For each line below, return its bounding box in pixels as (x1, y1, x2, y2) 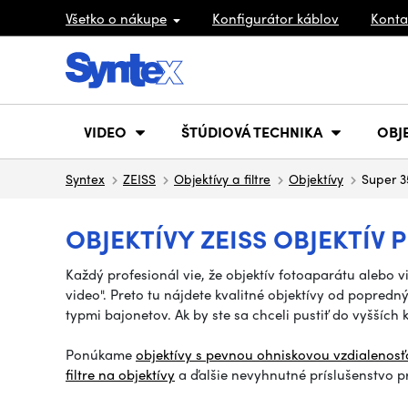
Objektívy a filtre (174, 169, 270, 188)
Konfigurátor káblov (212, 7, 339, 28)
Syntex (66, 169, 105, 188)
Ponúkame (66, 344, 136, 364)
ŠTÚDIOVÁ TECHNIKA (181, 120, 322, 142)
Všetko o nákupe (66, 7, 167, 28)
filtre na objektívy (66, 364, 175, 384)
